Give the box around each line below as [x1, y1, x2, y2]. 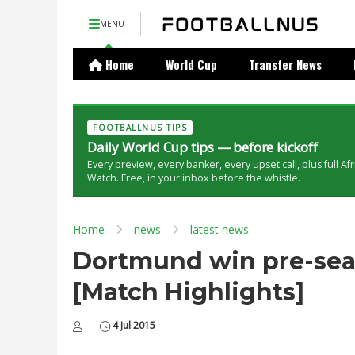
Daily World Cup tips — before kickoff [87, 138, 318, 156]
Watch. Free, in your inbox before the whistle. [87, 171, 300, 185]
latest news [190, 222, 249, 237]
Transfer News [249, 55, 322, 73]
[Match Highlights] [73, 277, 304, 307]
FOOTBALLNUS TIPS [93, 122, 187, 133]
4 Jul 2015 [113, 319, 155, 332]
